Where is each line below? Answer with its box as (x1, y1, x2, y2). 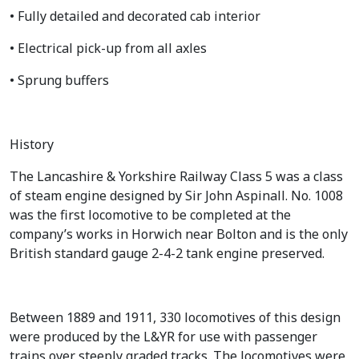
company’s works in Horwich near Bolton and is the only (10, 224, 348, 243)
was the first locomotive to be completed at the (10, 205, 291, 224)
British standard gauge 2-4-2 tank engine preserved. (10, 244, 325, 262)
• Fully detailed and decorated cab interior (10, 6, 260, 25)
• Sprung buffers (10, 71, 109, 89)
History (10, 135, 54, 153)
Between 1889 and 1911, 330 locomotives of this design (10, 308, 341, 326)
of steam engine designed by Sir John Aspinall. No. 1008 (10, 186, 343, 204)
